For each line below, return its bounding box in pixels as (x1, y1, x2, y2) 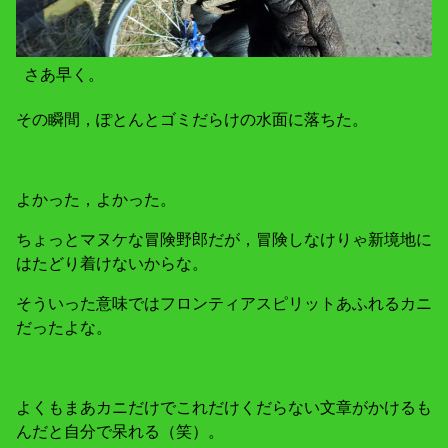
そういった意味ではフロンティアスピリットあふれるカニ (16, 292, 432, 315)
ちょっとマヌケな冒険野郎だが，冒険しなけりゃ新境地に (16, 228, 432, 251)
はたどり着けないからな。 (16, 252, 208, 275)
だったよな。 (16, 316, 112, 339)
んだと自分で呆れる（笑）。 (16, 420, 224, 443)
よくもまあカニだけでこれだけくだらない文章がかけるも (16, 396, 432, 419)
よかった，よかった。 (16, 188, 176, 211)
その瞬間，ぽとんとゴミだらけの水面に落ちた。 (16, 108, 368, 131)
